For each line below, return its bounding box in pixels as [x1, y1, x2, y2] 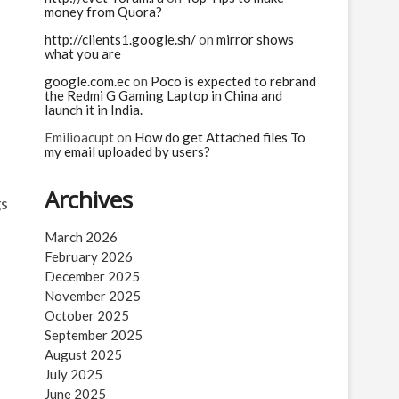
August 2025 [45, 346, 122, 362]
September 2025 [45, 327, 142, 343]
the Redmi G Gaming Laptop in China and [45, 87, 282, 103]
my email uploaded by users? [45, 143, 210, 159]
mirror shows [216, 31, 294, 47]
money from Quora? [45, 4, 162, 20]
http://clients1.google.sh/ [45, 31, 196, 47]
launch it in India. [45, 102, 142, 118]
